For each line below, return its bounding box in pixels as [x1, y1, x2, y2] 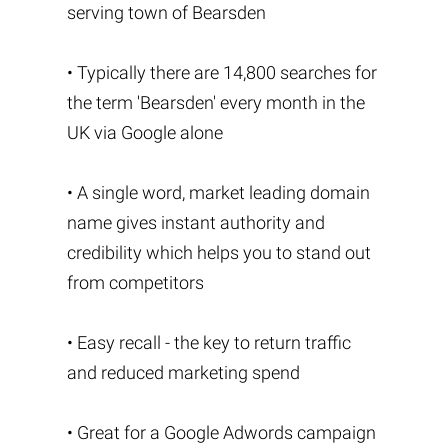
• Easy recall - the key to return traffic [66, 332, 351, 353]
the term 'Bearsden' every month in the [66, 92, 365, 113]
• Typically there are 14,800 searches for [66, 62, 377, 83]
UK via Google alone [66, 122, 223, 143]
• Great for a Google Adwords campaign [66, 422, 376, 443]
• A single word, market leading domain [66, 182, 370, 203]
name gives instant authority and [66, 212, 325, 233]
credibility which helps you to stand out [66, 242, 371, 263]
